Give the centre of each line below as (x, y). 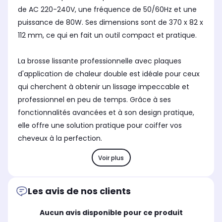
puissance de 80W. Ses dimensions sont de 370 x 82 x (111, 23)
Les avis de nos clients (79, 191)
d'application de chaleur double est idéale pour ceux (109, 74)
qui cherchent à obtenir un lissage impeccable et (104, 87)
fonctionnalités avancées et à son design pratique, (106, 113)
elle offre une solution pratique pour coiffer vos (100, 126)
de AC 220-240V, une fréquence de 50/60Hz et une (107, 10)
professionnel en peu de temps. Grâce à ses (94, 100)
